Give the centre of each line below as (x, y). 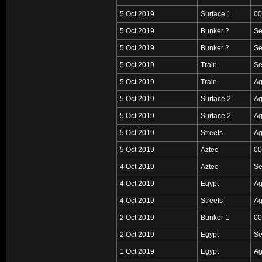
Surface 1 (216, 14)
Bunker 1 (215, 217)
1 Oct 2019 (137, 251)
